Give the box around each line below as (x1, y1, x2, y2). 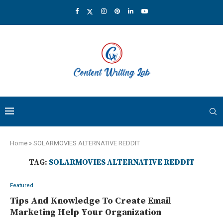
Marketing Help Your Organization (10, 207, 161, 219)
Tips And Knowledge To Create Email (10, 195, 171, 207)
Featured (10, 182, 33, 189)
